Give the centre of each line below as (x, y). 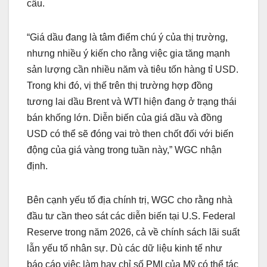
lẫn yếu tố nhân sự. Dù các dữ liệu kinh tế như (125, 248)
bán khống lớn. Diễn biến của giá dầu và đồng (125, 117)
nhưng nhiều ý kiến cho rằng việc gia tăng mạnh (128, 53)
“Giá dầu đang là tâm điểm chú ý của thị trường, (127, 37)
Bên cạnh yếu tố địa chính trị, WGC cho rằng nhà (130, 200)
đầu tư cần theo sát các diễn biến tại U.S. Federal (131, 216)
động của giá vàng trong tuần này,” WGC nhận (124, 150)
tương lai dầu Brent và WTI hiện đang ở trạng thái (132, 101)
